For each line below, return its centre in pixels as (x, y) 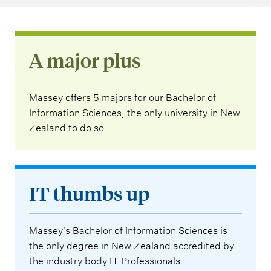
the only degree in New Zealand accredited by (132, 246)
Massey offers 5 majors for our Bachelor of (122, 98)
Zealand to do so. (68, 128)
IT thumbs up (89, 194)
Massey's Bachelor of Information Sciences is (128, 231)
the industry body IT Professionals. (106, 261)
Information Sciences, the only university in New (135, 113)
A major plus (85, 61)
